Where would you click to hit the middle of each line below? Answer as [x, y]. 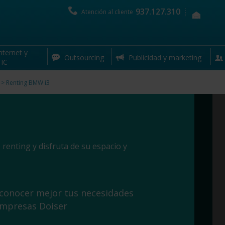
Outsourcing [84, 58]
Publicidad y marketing [165, 58]
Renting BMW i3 [28, 83]
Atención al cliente [107, 12]
